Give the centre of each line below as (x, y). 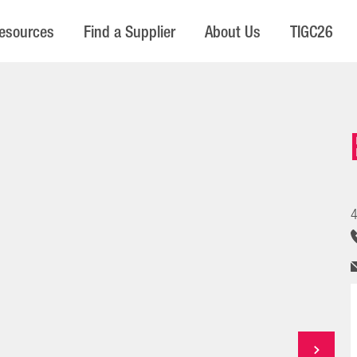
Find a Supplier (130, 32)
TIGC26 (312, 32)
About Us (233, 32)
